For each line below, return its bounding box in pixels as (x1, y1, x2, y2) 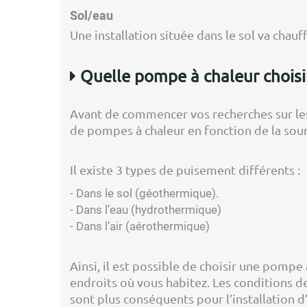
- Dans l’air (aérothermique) (70, 219, 210, 233)
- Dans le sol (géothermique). (70, 186, 219, 200)
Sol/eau (70, 7, 113, 25)
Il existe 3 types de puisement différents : (70, 162, 300, 177)
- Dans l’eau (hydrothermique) (70, 203, 221, 217)
